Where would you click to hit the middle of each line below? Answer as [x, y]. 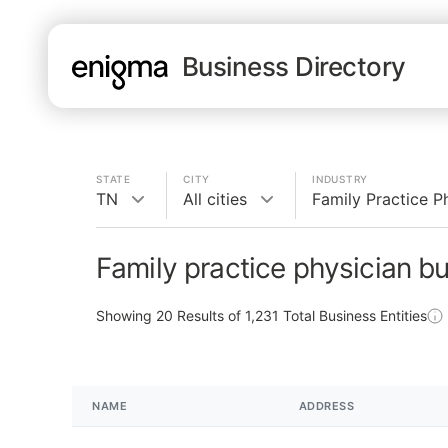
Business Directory [294, 66]
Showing [126, 315]
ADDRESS [326, 406]
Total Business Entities [353, 315]
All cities [215, 199]
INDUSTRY [340, 179]
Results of [209, 315]
